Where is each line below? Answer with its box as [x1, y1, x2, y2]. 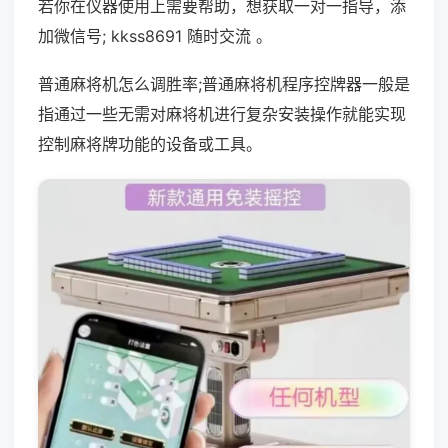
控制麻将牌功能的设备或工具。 [38, 134, 262, 154]
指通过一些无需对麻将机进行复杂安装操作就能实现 [38, 104, 406, 124]
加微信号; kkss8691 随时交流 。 [38, 26, 272, 46]
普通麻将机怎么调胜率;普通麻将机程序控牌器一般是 [38, 74, 410, 94]
